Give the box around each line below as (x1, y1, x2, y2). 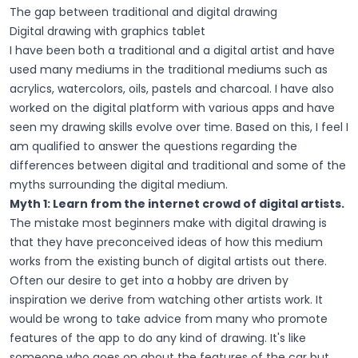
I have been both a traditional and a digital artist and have (10, 42, 335, 58)
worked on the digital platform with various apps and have (10, 99, 335, 116)
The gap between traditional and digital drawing (10, 3, 277, 20)
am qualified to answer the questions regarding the (10, 137, 297, 154)
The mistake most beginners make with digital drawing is (10, 214, 327, 231)
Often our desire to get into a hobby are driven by (10, 272, 288, 288)
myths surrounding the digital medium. (10, 176, 228, 193)
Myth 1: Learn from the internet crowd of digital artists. (10, 195, 344, 212)
